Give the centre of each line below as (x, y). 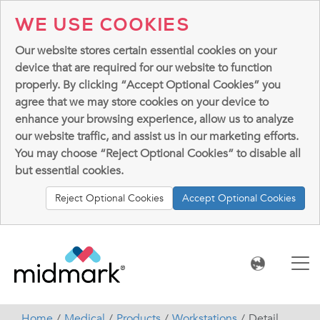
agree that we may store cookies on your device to (142, 102)
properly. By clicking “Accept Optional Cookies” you (148, 85)
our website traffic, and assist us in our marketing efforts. (157, 136)
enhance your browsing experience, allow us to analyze (154, 119)
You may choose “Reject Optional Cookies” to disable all (158, 154)
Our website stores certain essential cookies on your (146, 51)
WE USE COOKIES (103, 25)
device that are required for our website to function (144, 68)
